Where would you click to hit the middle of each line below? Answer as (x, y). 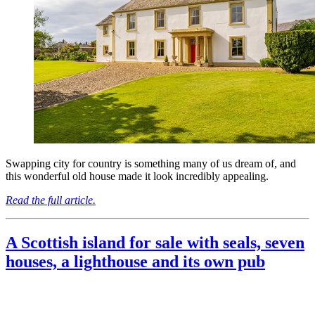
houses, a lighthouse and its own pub (135, 261)
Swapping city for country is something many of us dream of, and (151, 163)
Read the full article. (51, 200)
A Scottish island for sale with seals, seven (155, 242)
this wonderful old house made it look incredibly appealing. (137, 176)
